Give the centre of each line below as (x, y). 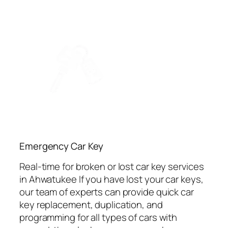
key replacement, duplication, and (91, 205)
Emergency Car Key (62, 146)
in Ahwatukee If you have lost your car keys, (111, 179)
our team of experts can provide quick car (107, 192)
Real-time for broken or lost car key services (112, 167)
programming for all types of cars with (98, 218)
